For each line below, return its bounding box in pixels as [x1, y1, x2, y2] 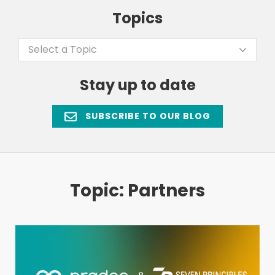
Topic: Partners [70, 179, 205, 203]
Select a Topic [28, 42, 97, 56]
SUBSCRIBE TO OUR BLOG [83, 110, 211, 122]
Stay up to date [79, 75, 196, 95]
